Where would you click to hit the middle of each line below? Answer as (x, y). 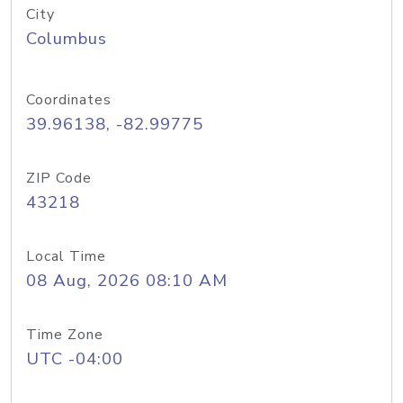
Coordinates (69, 100)
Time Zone (65, 335)
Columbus (67, 39)
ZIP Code (59, 178)
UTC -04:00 (75, 359)
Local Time (66, 256)
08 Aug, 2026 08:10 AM (127, 281)
